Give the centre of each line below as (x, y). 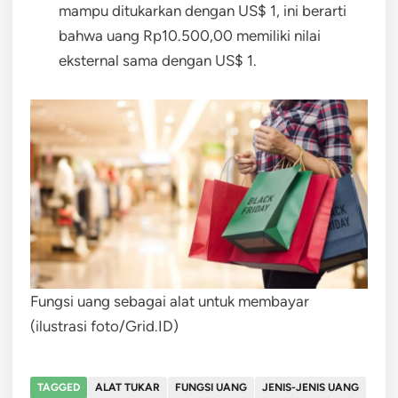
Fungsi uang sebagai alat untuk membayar (170, 302)
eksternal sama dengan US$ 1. (158, 60)
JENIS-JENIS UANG (310, 388)
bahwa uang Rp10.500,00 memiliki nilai (190, 35)
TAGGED (59, 388)
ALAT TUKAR (127, 388)
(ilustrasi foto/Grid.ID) (104, 326)
